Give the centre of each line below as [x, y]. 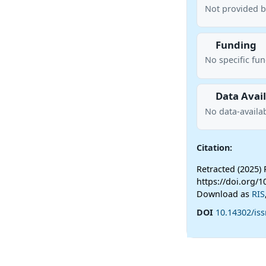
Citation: [214, 147]
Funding [236, 45]
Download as [224, 194]
